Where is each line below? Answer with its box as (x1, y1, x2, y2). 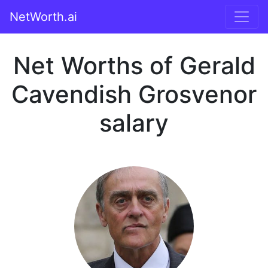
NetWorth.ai (10, 10, 77, 24)
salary (99, 108, 169, 138)
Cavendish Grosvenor (11, 80, 257, 109)
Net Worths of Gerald (13, 51, 255, 80)
